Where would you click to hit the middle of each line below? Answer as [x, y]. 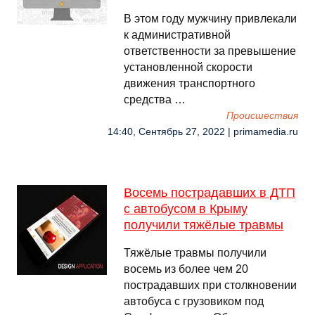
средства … [155, 99]
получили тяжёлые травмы [204, 225]
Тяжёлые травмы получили [195, 253]
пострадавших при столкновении [210, 285]
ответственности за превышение [210, 51]
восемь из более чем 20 [186, 269]
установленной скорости [188, 67]
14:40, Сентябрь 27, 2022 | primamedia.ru [203, 132]
